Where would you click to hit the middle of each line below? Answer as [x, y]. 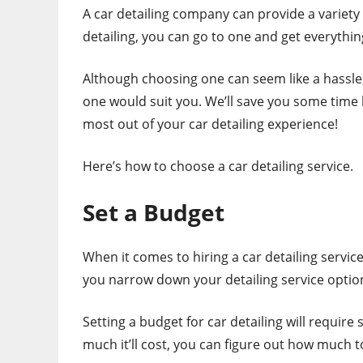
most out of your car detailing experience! [210, 124]
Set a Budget [154, 213]
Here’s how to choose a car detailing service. [218, 167]
